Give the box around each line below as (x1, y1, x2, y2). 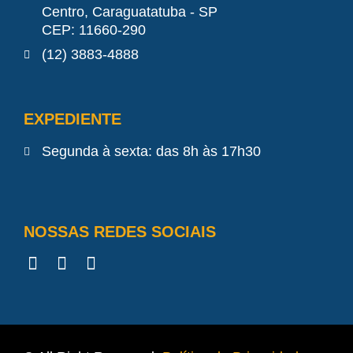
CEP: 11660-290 (41, 22, 146, 39)
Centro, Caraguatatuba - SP (41, 4, 217, 20)
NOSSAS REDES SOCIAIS (24, 223, 216, 241)
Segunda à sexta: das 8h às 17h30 (41, 143, 261, 160)
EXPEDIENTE (24, 110, 121, 128)
